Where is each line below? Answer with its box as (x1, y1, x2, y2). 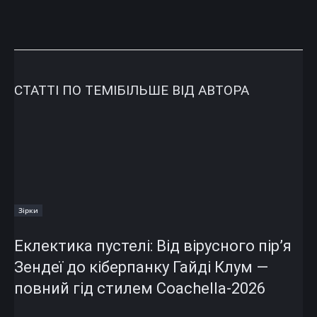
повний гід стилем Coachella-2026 (14, 279, 265, 297)
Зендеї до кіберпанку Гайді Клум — (14, 258, 268, 276)
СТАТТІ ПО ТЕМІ (14, 81, 117, 98)
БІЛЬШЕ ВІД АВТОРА (117, 81, 249, 98)
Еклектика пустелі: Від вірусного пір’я (14, 236, 292, 255)
